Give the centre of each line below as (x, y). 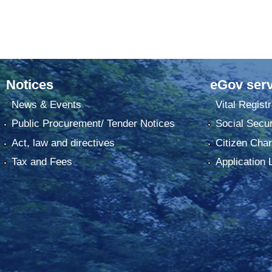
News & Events (46, 104)
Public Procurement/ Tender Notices (93, 124)
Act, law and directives (63, 143)
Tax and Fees (42, 162)
